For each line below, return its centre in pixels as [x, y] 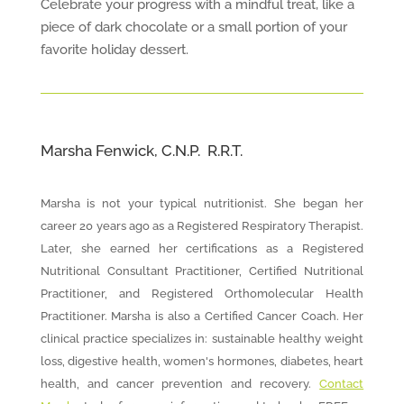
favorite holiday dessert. [114, 50]
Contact [342, 384]
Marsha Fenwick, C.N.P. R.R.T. [141, 151]
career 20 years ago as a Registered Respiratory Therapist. [202, 226]
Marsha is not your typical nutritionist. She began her [202, 204]
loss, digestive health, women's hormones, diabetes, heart [202, 362]
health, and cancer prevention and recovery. [180, 384]
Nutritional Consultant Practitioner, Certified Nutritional [202, 271]
